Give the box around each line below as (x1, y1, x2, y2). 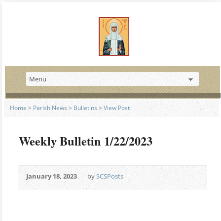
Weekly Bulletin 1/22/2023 (19, 132, 152, 149)
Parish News (33, 104, 67, 111)
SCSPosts (96, 172, 123, 181)
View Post (104, 104, 130, 111)
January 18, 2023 (26, 172, 77, 181)
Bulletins (74, 104, 97, 111)
